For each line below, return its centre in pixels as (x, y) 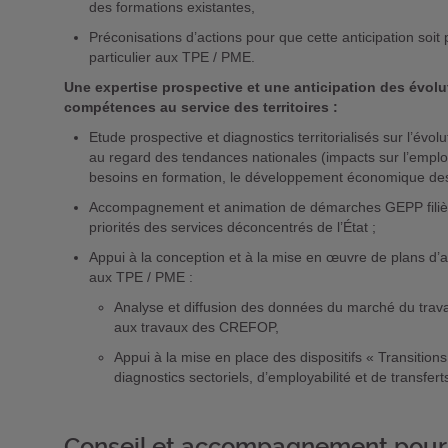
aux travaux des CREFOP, (196, 327)
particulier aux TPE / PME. (171, 57)
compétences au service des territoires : (200, 107)
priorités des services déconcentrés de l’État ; (232, 227)
